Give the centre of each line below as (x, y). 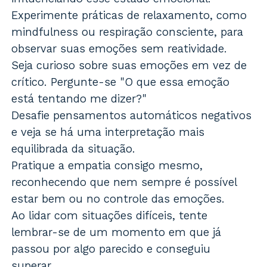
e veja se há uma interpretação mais (108, 132)
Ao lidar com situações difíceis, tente (110, 216)
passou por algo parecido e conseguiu (111, 249)
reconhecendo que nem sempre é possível (124, 182)
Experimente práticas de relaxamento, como (129, 15)
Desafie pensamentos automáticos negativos (132, 116)
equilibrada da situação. (74, 149)
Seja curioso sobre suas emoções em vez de (129, 66)
